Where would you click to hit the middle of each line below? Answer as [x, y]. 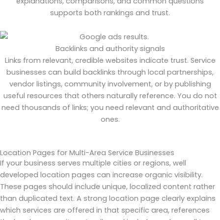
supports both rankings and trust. [110, 13]
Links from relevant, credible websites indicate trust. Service [110, 60]
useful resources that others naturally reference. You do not [110, 96]
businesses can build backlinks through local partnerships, [110, 72]
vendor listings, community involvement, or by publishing [110, 84]
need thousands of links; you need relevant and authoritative [110, 107]
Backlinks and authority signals [110, 48]
